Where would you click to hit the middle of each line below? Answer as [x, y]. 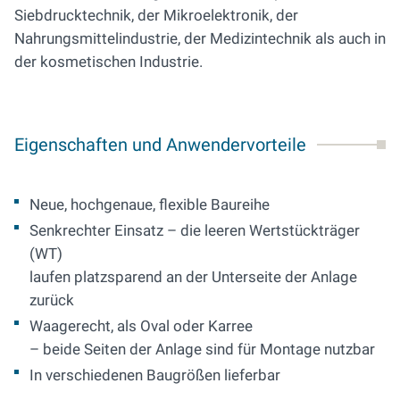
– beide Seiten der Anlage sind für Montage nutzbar [202, 350]
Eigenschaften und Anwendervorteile [160, 145]
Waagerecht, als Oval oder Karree [143, 326]
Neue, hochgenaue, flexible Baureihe [150, 205]
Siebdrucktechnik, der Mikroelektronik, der [156, 16]
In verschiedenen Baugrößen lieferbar [155, 375]
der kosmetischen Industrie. [108, 62]
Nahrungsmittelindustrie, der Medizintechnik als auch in [200, 39]
